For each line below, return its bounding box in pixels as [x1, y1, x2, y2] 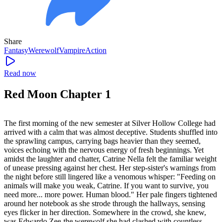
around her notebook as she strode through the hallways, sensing [4, 199, 205, 208]
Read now [4, 68, 36, 77]
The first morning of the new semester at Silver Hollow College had [4, 118, 216, 127]
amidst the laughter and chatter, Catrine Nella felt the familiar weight [4, 154, 217, 163]
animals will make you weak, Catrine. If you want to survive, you [4, 181, 209, 190]
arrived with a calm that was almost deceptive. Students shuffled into [4, 127, 218, 136]
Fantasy [4, 46, 28, 55]
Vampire [59, 46, 85, 55]
